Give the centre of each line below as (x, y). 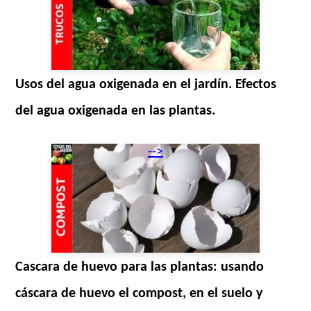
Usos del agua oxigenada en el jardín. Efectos (146, 84)
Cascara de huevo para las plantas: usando (140, 267)
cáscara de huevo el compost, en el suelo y (139, 293)
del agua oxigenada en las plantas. (116, 111)
